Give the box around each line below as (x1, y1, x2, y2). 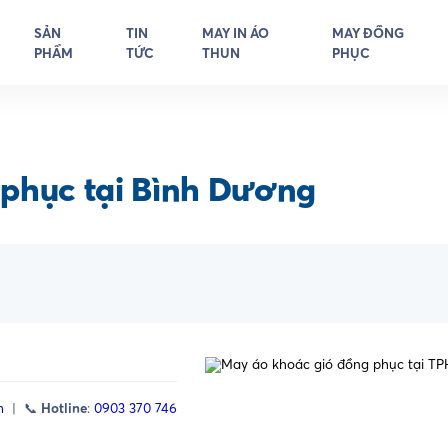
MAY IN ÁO (201, 24, 269, 41)
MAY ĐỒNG (331, 24, 404, 41)
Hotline (40, 399, 87, 416)
